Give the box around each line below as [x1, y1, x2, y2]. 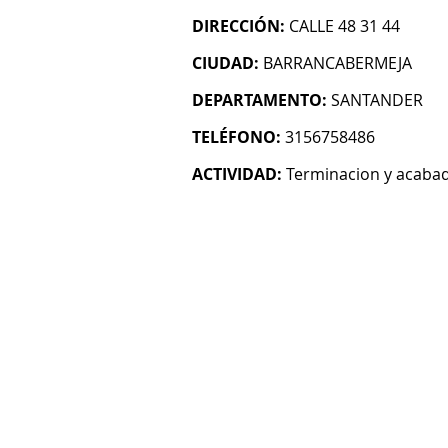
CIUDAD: [192, 52, 259, 74]
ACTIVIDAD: [192, 163, 282, 185]
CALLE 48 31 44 [289, 15, 400, 37]
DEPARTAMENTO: [192, 89, 327, 111]
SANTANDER [331, 89, 423, 111]
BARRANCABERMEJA [263, 52, 412, 74]
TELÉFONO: [192, 126, 281, 148]
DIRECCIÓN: [192, 15, 285, 37]
